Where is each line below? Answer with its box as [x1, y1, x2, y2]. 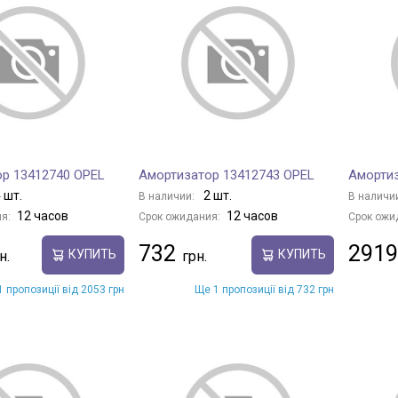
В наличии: [139, 189, 197, 203]
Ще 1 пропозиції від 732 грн [195, 283, 334, 296]
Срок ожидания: [139, 210, 220, 223]
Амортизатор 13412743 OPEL [139, 166, 314, 183]
